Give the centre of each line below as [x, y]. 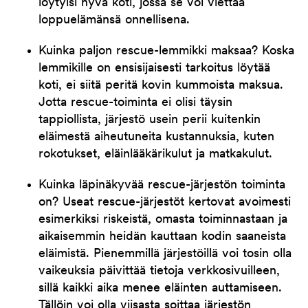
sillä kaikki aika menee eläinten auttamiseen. [160, 288]
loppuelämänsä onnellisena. [114, 20]
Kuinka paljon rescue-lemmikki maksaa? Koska [166, 51]
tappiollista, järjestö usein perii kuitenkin [150, 120]
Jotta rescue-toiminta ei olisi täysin [135, 103]
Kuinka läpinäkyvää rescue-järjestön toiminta [162, 185]
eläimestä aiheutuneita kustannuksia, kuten [156, 137]
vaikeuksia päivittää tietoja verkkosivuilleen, [159, 271]
